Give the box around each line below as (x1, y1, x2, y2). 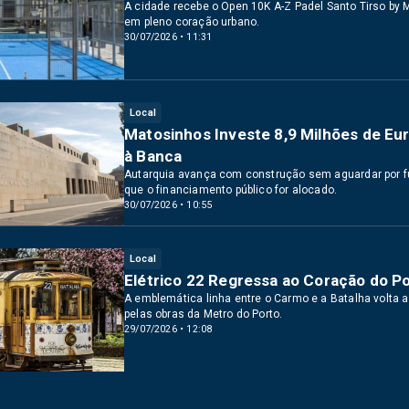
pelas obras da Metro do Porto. (124, 308, 283, 320)
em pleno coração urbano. (124, 16, 260, 28)
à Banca (124, 147, 183, 165)
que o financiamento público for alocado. (124, 184, 338, 196)
